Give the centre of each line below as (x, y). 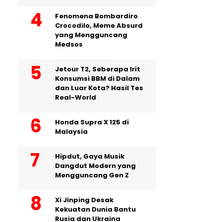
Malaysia (71, 131)
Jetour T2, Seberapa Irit (98, 69)
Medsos (69, 44)
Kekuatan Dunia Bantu (95, 209)
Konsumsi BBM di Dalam (97, 78)
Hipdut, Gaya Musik (90, 156)
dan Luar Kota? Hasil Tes (99, 88)
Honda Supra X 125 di (92, 122)
